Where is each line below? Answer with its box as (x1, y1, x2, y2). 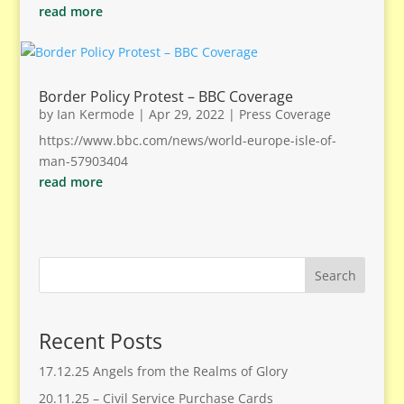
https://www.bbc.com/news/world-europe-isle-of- (38, 132, 336, 149)
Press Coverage (238, 106, 331, 123)
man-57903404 (38, 152, 128, 170)
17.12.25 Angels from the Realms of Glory (38, 362, 288, 380)
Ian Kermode (56, 106, 134, 123)
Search (314, 266, 356, 284)
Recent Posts (38, 326, 162, 355)
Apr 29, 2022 (148, 106, 225, 123)
